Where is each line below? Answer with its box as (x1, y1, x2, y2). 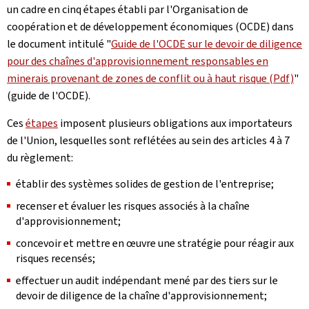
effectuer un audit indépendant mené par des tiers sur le (16, 272, 278, 288)
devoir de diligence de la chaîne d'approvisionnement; (16, 288, 267, 303)
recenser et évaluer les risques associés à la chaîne (16, 198, 250, 213)
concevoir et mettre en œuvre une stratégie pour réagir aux (16, 235, 294, 250)
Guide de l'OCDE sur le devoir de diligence (111, 36, 302, 51)
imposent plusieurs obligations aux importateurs (58, 115, 292, 130)
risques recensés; (16, 250, 95, 266)
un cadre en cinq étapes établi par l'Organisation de (7, 1, 248, 17)
